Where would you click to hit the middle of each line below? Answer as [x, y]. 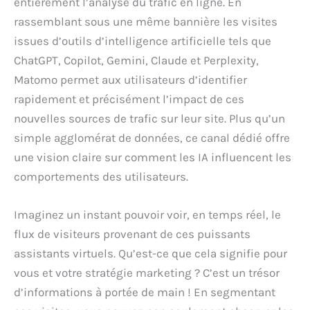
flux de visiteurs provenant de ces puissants [132, 234]
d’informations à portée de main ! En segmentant [145, 292]
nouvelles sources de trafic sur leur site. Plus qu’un [149, 118]
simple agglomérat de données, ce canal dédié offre [152, 138]
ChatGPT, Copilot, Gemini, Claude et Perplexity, [136, 60]
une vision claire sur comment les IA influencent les [153, 157]
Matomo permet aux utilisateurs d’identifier [130, 80]
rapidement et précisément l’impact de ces [129, 99]
